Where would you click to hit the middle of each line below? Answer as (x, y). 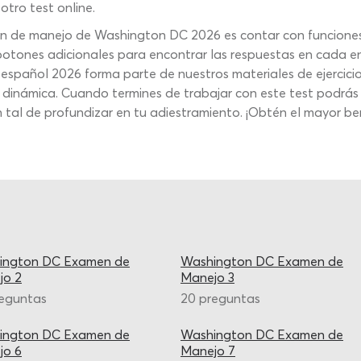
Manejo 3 (207, 277)
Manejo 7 (208, 351)
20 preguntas (220, 298)
